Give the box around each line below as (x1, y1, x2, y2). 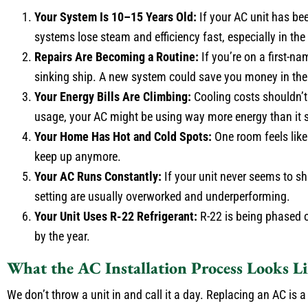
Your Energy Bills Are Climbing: (34, 89, 191, 104)
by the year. (34, 229, 90, 243)
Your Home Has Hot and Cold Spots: (34, 129, 212, 144)
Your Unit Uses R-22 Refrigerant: (34, 209, 197, 223)
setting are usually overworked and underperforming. (34, 189, 290, 203)
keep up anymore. (34, 149, 121, 164)
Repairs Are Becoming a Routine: (34, 49, 199, 64)
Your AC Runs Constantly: (34, 169, 162, 184)
